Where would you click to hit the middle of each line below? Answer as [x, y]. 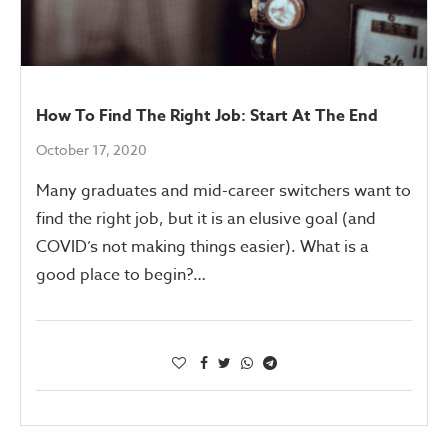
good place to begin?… [121, 274]
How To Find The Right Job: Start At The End [207, 115]
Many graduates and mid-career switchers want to [223, 190]
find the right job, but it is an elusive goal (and [206, 218]
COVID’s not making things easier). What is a [202, 246]
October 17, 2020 [91, 149]
